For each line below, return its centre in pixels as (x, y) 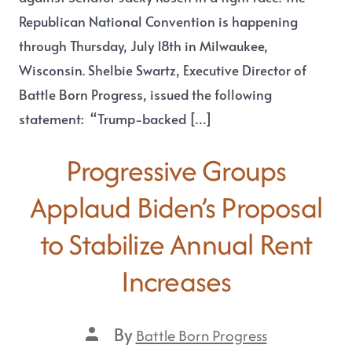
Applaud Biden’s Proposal (176, 207)
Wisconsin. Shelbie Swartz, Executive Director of (163, 70)
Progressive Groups (176, 170)
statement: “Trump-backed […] (116, 119)
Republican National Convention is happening (159, 21)
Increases (176, 280)
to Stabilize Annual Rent (176, 244)
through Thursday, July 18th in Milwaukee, (144, 46)
